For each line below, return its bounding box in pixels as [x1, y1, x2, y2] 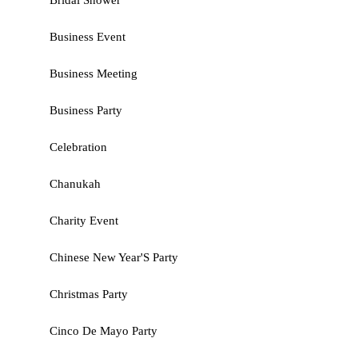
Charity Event [49, 214, 118, 227]
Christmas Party [49, 288, 128, 300]
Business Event [49, 30, 125, 43]
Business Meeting [49, 67, 137, 80]
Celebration [49, 141, 107, 153]
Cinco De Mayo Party [49, 324, 157, 337]
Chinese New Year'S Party [49, 251, 178, 264]
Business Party [49, 104, 122, 117]
